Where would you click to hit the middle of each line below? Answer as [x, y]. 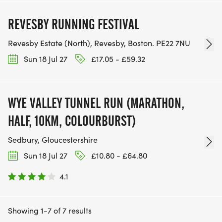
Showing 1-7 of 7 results [50, 211]
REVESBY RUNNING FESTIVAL [74, 24]
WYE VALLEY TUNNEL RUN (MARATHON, [96, 103]
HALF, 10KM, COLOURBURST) [72, 121]
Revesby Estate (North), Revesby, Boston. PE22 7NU [99, 43]
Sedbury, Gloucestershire [53, 140]
